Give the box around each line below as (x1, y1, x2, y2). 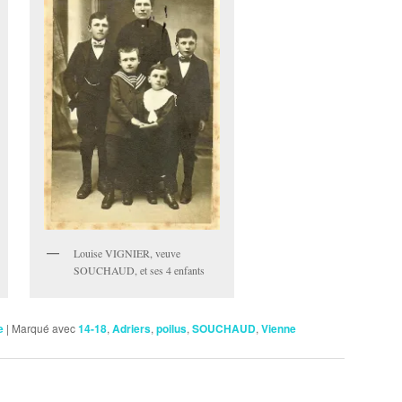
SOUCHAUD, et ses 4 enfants (74, 262, 205, 277)
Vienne (261, 319, 296, 336)
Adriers (112, 319, 151, 336)
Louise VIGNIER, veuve (74, 245, 181, 260)
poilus (156, 319, 187, 336)
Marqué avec (12, 319, 75, 336)
